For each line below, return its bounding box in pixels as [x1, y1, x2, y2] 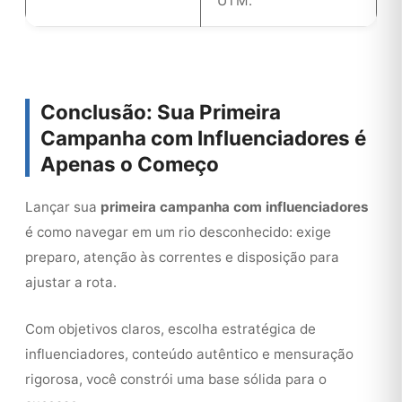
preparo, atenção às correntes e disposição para [25, 249, 339, 266]
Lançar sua [25, 198, 100, 215]
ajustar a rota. [25, 274, 117, 291]
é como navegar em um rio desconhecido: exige [25, 223, 331, 240]
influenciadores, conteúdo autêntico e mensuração [25, 345, 354, 363]
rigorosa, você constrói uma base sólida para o [25, 371, 327, 388]
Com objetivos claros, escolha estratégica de [25, 320, 316, 337]
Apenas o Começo [40, 152, 219, 176]
